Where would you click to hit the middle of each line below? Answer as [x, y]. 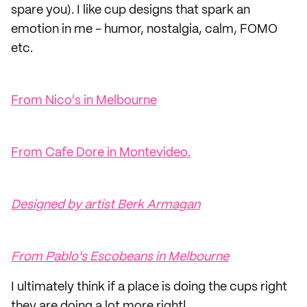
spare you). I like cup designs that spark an [131, 10]
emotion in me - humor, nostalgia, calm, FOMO [144, 29]
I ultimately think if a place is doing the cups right [149, 287]
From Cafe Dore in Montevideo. [101, 153]
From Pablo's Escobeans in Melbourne [120, 257]
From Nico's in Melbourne [84, 101]
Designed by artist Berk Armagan [106, 205]
